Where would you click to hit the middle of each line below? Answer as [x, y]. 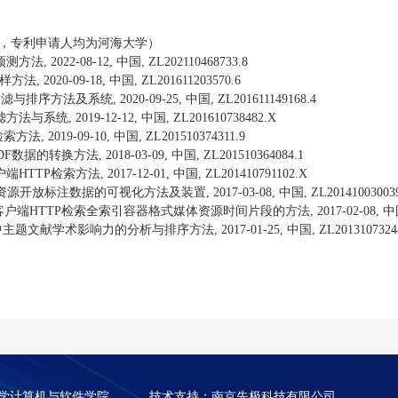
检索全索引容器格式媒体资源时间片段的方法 [186, 211]
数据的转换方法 [55, 155]
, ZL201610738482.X [221, 118]
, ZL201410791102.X [253, 174]
